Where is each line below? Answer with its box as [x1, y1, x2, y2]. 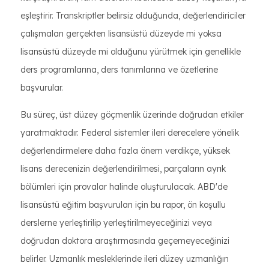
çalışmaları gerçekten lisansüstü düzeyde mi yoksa [20, 28, 222, 39]
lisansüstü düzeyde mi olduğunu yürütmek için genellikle [20, 46, 241, 57]
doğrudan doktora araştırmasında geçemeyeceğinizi [20, 235, 229, 246]
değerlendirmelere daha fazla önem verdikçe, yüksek [20, 145, 230, 156]
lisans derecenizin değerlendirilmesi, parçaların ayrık [20, 163, 226, 174]
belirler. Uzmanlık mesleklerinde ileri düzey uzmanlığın [20, 253, 229, 264]
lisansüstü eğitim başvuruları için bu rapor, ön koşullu [20, 199, 226, 210]
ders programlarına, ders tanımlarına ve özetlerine [20, 64, 218, 75]
